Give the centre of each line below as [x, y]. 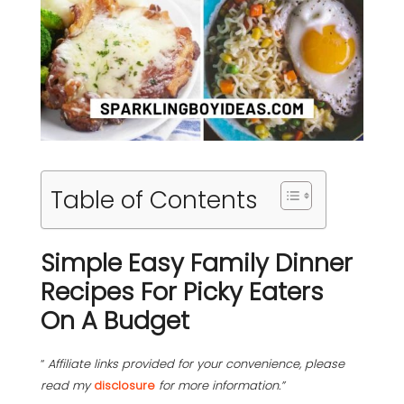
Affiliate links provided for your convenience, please [194, 363]
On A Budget [115, 320]
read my [67, 385]
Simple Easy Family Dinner [197, 262]
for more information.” [221, 385]
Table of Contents [154, 199]
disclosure [126, 385]
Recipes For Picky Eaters [182, 291]
